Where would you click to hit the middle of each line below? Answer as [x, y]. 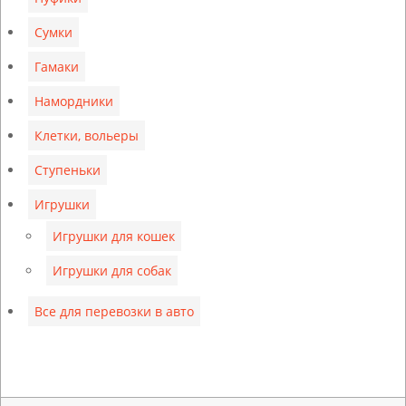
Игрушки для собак [112, 270]
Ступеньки [68, 169]
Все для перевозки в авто [114, 311]
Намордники [74, 101]
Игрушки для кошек [114, 236]
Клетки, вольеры [87, 135]
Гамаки [57, 66]
